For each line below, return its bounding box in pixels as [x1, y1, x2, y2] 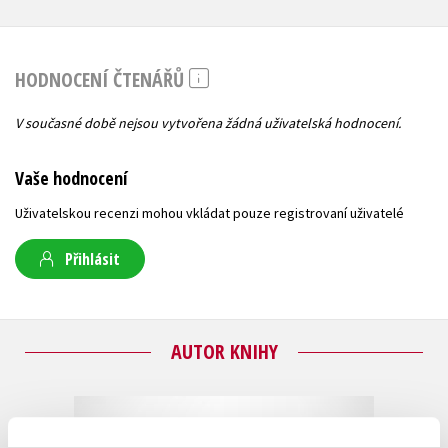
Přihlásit [65, 248, 120, 271]
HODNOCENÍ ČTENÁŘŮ [15, 65, 189, 93]
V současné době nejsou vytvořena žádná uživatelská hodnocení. [15, 114, 401, 133]
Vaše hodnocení [15, 166, 127, 191]
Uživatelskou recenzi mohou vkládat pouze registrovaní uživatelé [15, 204, 404, 223]
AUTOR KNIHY [170, 338, 278, 366]
